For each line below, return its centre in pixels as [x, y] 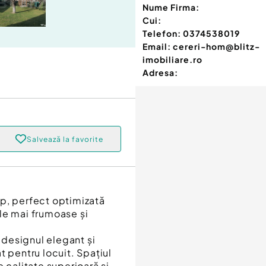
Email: [157, 47]
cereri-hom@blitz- [216, 47]
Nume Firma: [171, 7]
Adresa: [160, 73]
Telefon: [162, 34]
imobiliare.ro [172, 60]
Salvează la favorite [65, 139]
